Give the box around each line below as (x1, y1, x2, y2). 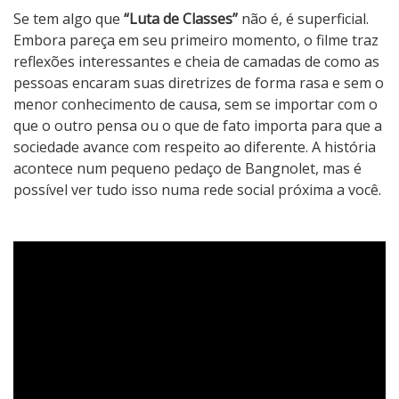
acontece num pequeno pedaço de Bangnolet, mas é (13, 159, 362, 179)
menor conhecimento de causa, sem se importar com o (13, 94, 378, 115)
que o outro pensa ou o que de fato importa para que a (13, 116, 382, 136)
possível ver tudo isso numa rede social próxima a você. (13, 180, 381, 200)
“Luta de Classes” (120, 9, 238, 29)
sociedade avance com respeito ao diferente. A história (13, 137, 376, 158)
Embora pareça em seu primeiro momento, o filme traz (13, 30, 379, 51)
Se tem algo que (13, 9, 120, 29)
